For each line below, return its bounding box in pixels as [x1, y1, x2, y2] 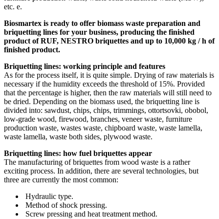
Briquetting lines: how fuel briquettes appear [4, 149, 152, 157]
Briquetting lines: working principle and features [4, 62, 165, 70]
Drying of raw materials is [134, 70, 214, 79]
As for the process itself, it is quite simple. [4, 70, 132, 79]
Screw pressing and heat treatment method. [25, 209, 157, 218]
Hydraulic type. [25, 192, 73, 200]
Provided [177, 79, 205, 88]
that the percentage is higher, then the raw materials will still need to [4, 88, 212, 97]
